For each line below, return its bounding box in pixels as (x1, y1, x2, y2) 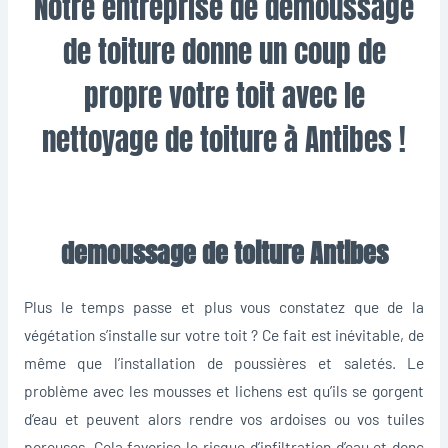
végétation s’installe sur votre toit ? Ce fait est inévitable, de (23, 324, 425, 344)
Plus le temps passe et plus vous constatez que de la (23, 296, 425, 316)
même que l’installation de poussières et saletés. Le (23, 352, 425, 372)
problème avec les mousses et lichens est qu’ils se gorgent (23, 380, 425, 400)
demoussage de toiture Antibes (60, 232, 388, 273)
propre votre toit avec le (83, 73, 365, 118)
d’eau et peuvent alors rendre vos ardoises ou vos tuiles (23, 408, 425, 428)
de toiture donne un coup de (62, 29, 386, 74)
